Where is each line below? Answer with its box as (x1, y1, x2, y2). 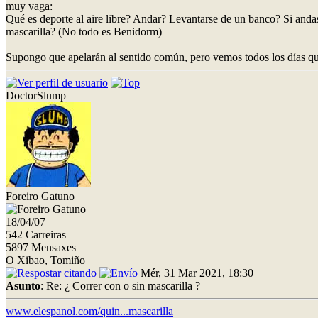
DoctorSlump (6, 89, 66, 102)
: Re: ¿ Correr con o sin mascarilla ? (40, 279, 200, 292)
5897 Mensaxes (6, 241, 76, 253)
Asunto (6, 279, 40, 292)
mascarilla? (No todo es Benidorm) (6, 25, 162, 38)
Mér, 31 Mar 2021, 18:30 (141, 266, 253, 279)
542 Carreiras (6, 228, 66, 241)
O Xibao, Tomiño (6, 253, 85, 266)
